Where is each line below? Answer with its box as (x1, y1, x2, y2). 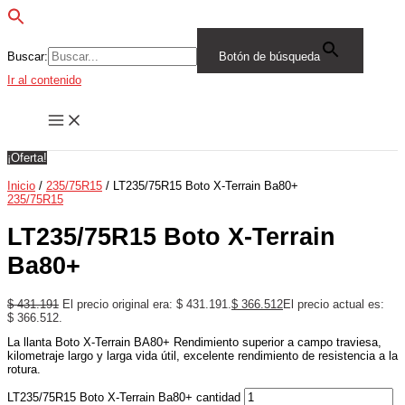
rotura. (7, 363, 41, 377)
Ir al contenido (7, 73, 81, 87)
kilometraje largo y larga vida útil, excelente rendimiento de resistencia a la (7, 349, 398, 363)
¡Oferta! (7, 151, 47, 165)
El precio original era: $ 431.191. (62, 297, 231, 311)
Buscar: (7, 50, 48, 63)
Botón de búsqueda (219, 50, 320, 63)
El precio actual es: (283, 297, 384, 311)
